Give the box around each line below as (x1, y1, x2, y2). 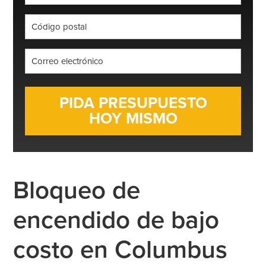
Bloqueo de (13, 175, 141, 205)
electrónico (132, 63, 180, 75)
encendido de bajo (13, 204, 220, 235)
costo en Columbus (13, 234, 228, 265)
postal (132, 28, 159, 41)
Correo (132, 49, 162, 61)
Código (132, 14, 163, 27)
